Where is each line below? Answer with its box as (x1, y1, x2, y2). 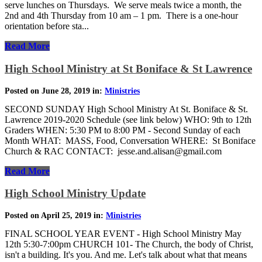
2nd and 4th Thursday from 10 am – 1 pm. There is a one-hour (5, 11, 238, 21)
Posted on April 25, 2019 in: (5, 211, 106, 220)
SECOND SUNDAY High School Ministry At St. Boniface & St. (5, 104, 248, 114)
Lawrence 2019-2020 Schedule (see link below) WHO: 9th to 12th (5, 114, 251, 125)
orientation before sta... (5, 21, 89, 32)
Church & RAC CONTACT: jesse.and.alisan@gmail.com (5, 146, 226, 156)
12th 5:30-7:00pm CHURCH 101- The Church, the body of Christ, (5, 239, 253, 249)
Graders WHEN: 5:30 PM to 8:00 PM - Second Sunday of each (5, 125, 240, 135)
